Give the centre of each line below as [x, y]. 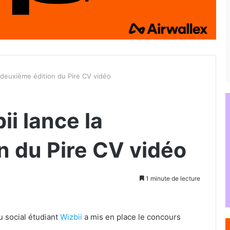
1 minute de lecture [172, 178]
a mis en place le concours [131, 217]
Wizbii [71, 217]
